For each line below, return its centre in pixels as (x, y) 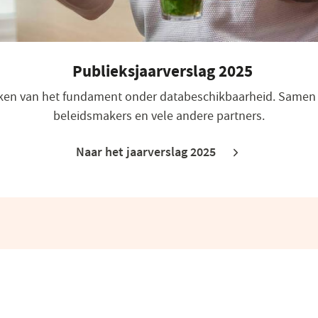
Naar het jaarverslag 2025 (146, 151)
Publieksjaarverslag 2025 (162, 71)
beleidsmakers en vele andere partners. (159, 115)
